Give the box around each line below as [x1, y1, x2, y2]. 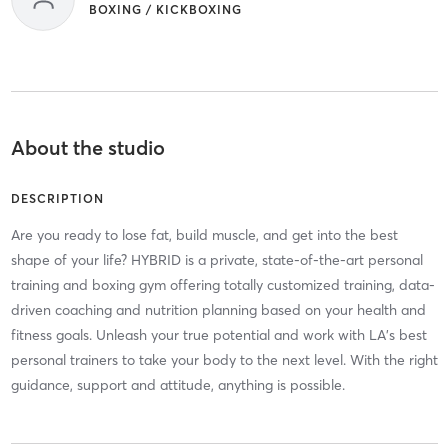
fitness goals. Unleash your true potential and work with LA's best [10, 325, 427, 344]
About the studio [10, 134, 165, 160]
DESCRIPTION [10, 190, 104, 206]
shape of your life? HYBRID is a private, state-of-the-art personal [10, 250, 423, 269]
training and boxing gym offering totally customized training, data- [10, 275, 435, 294]
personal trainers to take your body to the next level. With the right [10, 350, 438, 369]
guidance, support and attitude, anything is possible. [10, 375, 345, 394]
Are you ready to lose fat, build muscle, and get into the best [10, 225, 398, 244]
